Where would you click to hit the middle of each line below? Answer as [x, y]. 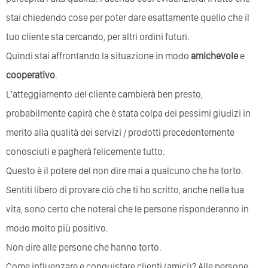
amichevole [214, 56]
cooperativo [31, 75]
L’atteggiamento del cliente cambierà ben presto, [104, 95]
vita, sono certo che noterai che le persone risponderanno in [127, 209]
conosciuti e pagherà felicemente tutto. [86, 152]
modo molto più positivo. [57, 229]
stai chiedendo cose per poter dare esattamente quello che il [128, 18]
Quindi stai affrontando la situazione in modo [98, 56]
